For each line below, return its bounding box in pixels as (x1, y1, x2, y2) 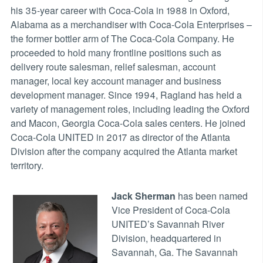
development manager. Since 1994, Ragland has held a (10, 87, 242, 102)
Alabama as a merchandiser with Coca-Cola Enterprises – (10, 17, 252, 31)
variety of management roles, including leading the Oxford (10, 102, 249, 116)
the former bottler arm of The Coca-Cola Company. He (10, 31, 234, 45)
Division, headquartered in (111, 231, 221, 245)
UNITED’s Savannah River (111, 217, 224, 231)
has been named (175, 188, 248, 203)
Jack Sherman (111, 188, 176, 203)
